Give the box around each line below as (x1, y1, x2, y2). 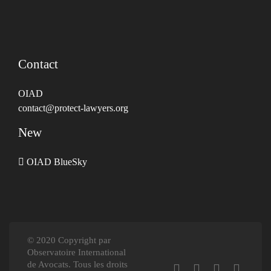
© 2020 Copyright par (27, 235, 111, 246)
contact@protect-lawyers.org (18, 103, 128, 114)
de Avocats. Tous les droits (27, 260, 128, 270)
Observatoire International (27, 247, 126, 258)
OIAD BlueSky (27, 157, 87, 168)
